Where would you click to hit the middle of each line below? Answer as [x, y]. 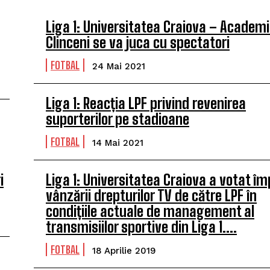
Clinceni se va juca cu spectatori [138, 42]
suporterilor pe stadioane [118, 119]
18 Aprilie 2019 [124, 251]
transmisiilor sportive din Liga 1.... [141, 227]
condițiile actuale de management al [150, 211]
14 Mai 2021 [118, 143]
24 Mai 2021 [119, 66]
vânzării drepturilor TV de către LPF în [151, 196]
